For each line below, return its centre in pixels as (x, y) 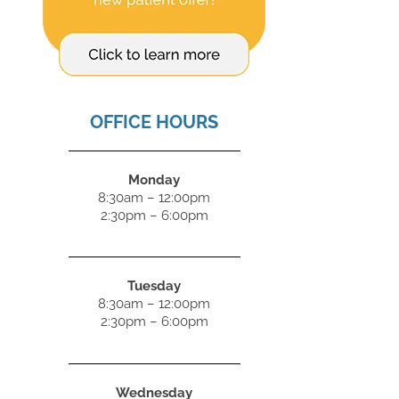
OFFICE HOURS (155, 122)
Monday (155, 180)
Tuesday (155, 286)
